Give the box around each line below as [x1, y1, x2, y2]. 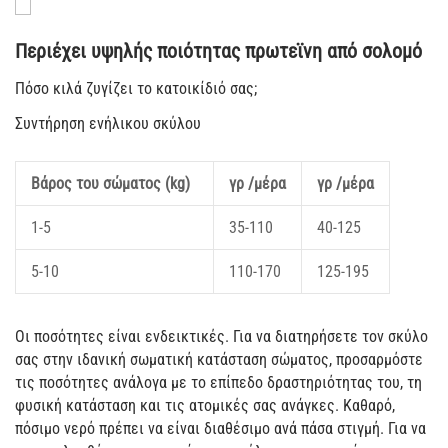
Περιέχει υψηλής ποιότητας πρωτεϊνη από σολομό [15, 39, 422, 64]
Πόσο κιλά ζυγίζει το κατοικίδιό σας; [15, 79, 257, 99]
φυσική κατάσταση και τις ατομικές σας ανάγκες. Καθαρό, [15, 396, 395, 416]
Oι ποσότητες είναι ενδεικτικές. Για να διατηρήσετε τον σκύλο [15, 327, 428, 347]
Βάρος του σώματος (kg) [31, 174, 190, 194]
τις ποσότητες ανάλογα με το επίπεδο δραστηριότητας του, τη [15, 373, 422, 393]
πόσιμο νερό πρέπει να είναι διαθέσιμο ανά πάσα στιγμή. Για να [15, 419, 426, 439]
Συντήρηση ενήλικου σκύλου [15, 114, 201, 134]
